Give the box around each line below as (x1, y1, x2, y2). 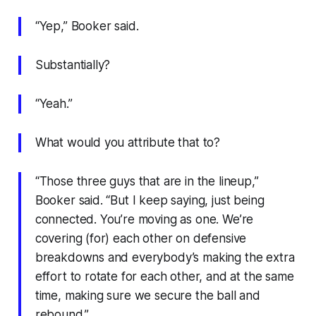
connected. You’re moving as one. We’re (35, 212, 254, 226)
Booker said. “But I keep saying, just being (35, 193, 265, 207)
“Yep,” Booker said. (35, 18, 139, 33)
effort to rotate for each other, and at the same (35, 269, 294, 284)
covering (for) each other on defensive (35, 231, 247, 245)
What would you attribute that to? (35, 135, 221, 150)
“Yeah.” (35, 96, 73, 111)
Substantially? (35, 57, 111, 72)
